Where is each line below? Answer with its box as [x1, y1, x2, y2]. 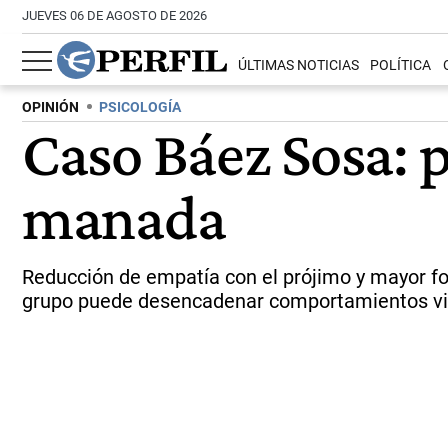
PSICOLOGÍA [99, 99, 181, 116]
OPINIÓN [22, 99, 79, 116]
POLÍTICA [370, 57, 432, 75]
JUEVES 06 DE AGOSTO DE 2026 [22, 8, 207, 23]
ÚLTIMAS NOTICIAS [238, 57, 360, 75]
